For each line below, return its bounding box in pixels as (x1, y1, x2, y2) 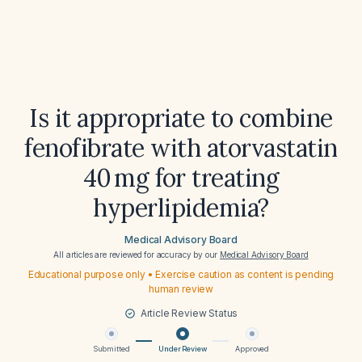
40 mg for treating (82, 162, 280, 193)
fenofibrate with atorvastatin (24, 133, 338, 163)
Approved (235, 344, 270, 353)
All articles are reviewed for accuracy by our (53, 250, 221, 259)
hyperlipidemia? (93, 192, 269, 223)
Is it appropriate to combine (29, 103, 333, 133)
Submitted (92, 344, 130, 353)
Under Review (158, 344, 207, 353)
